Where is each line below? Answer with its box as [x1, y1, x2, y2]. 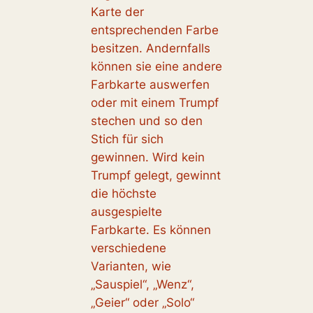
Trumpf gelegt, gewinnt [90, 168, 221, 183]
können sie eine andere [90, 59, 222, 74]
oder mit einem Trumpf [90, 96, 219, 110]
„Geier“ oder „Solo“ [90, 296, 194, 310]
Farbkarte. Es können [90, 223, 211, 238]
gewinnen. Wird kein [90, 150, 205, 165]
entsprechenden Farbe [90, 23, 219, 38]
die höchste [90, 187, 156, 201]
